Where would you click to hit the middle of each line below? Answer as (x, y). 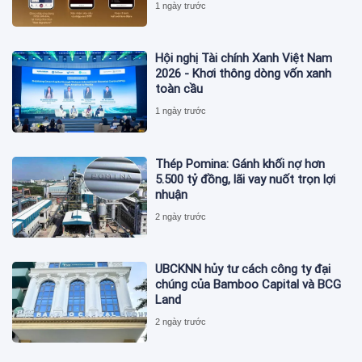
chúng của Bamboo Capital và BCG (248, 284)
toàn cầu (179, 89)
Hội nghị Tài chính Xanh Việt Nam (244, 59)
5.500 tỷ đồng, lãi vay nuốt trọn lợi (246, 179)
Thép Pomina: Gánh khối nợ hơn (240, 164)
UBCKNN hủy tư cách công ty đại (243, 269)
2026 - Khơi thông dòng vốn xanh (244, 74)
